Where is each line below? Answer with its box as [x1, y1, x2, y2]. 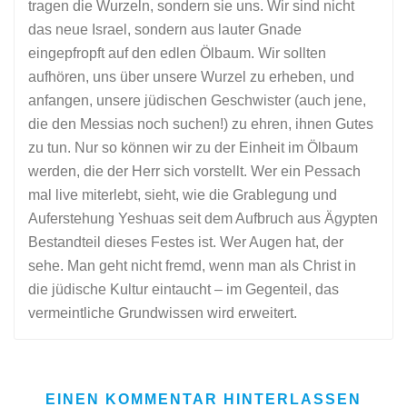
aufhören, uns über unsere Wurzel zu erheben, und [28, 69, 354, 85]
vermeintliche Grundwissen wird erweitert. [28, 305, 297, 322]
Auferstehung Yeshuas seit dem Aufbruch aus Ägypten [28, 211, 378, 227]
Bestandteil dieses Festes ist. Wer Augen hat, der [28, 234, 343, 251]
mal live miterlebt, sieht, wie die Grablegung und [28, 187, 337, 203]
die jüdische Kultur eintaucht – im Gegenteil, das [28, 282, 339, 298]
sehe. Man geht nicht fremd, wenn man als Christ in [28, 258, 356, 274]
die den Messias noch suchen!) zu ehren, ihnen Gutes [28, 116, 373, 133]
